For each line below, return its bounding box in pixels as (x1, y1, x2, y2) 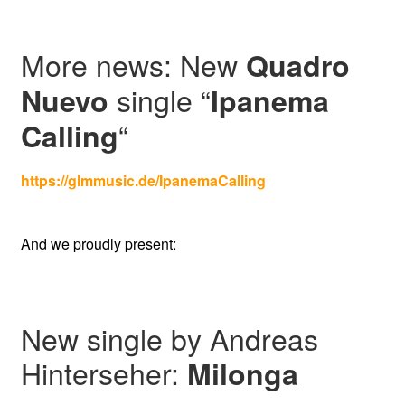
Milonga (186, 353, 298, 395)
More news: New (20, 43, 246, 86)
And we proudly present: (20, 233, 176, 255)
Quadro (245, 44, 350, 87)
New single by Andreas (20, 317, 318, 360)
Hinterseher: (20, 352, 187, 394)
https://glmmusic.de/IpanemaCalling (20, 169, 266, 191)
